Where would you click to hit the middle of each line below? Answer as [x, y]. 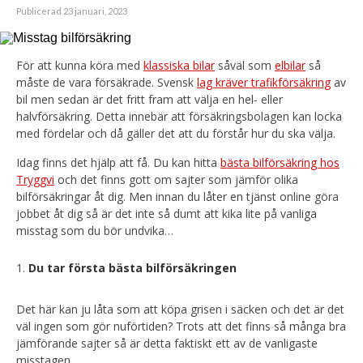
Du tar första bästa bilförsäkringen [132, 268]
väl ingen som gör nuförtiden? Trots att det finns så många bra [181, 326]
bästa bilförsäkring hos [280, 162]
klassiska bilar [179, 65]
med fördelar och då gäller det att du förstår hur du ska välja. [176, 133]
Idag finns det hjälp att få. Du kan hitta [118, 162]
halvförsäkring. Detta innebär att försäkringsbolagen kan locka [179, 116]
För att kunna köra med [80, 65]
